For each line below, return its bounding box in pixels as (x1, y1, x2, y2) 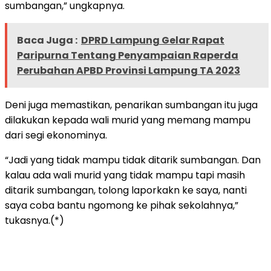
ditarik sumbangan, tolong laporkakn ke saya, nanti (5, 183, 247, 197)
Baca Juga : (17, 33, 77, 47)
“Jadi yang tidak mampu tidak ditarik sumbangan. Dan (5, 152, 261, 167)
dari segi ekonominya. (5, 128, 107, 142)
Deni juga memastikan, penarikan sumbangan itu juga (5, 97, 258, 112)
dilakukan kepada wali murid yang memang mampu (5, 113, 250, 127)
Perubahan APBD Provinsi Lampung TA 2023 (17, 63, 240, 77)
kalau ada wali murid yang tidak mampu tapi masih (5, 168, 245, 182)
